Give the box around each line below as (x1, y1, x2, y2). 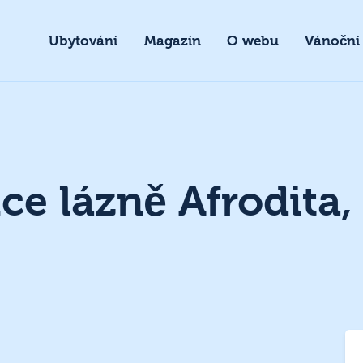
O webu (226, 32, 279, 49)
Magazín (143, 32, 201, 49)
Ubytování (49, 32, 118, 49)
